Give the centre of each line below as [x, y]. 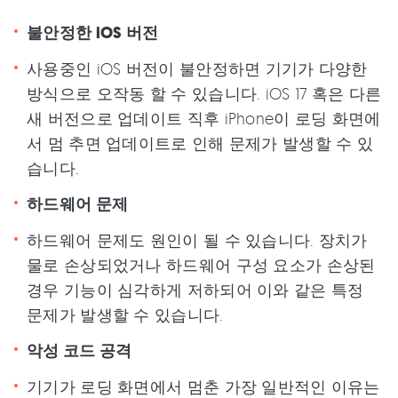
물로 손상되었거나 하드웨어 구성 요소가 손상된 [201, 265]
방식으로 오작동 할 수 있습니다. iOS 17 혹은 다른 [204, 94]
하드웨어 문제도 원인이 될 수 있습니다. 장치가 [197, 240]
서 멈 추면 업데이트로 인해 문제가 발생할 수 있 [200, 143]
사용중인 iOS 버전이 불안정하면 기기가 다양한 [197, 69]
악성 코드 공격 [80, 351]
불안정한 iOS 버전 [93, 33]
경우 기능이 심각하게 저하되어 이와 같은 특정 [195, 290]
